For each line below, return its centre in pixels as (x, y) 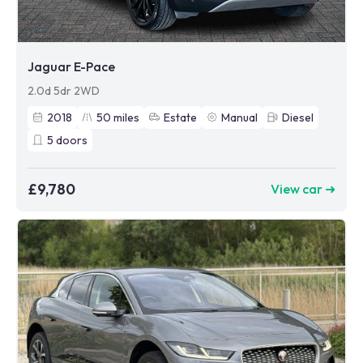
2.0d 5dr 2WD (64, 90)
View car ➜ (303, 189)
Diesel (298, 117)
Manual (239, 117)
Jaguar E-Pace (71, 66)
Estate (180, 117)
